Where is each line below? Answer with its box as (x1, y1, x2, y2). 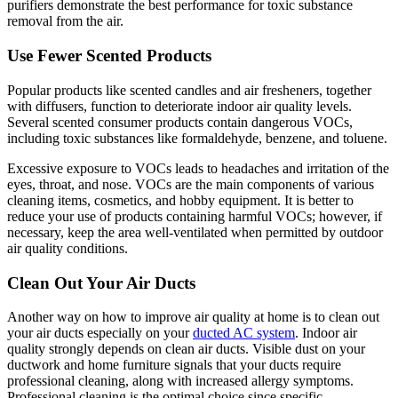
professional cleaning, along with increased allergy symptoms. (7, 373, 354, 389)
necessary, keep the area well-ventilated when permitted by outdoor (7, 224, 383, 240)
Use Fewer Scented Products (7, 46, 211, 66)
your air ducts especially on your (7, 325, 193, 341)
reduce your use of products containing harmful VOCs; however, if (7, 208, 382, 224)
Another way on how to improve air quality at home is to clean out (7, 309, 379, 325)
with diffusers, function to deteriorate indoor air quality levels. (7, 98, 352, 114)
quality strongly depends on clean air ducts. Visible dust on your (7, 341, 365, 357)
